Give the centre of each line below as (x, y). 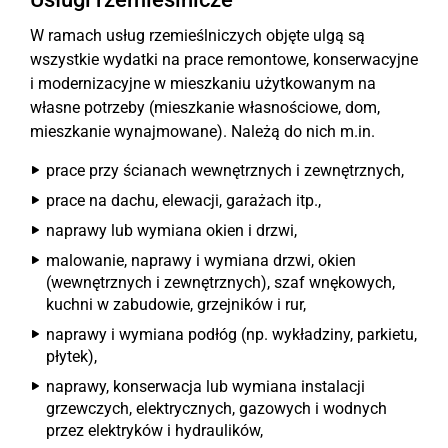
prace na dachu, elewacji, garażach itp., (183, 200)
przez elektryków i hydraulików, (154, 430)
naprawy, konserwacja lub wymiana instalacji (205, 386)
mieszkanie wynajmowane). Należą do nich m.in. (202, 131)
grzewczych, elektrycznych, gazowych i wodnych (216, 408)
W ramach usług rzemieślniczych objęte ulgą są (197, 35)
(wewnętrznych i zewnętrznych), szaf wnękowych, (220, 282)
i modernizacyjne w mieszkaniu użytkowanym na (203, 83)
